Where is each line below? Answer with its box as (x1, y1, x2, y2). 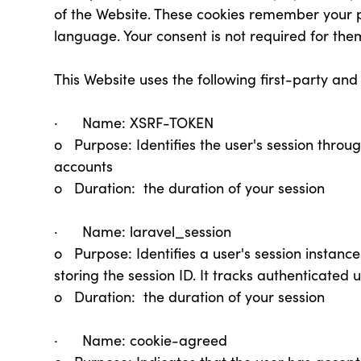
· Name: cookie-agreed (54, 330, 228, 350)
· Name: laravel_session (54, 222, 232, 241)
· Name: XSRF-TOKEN (54, 113, 218, 132)
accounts (54, 156, 114, 176)
